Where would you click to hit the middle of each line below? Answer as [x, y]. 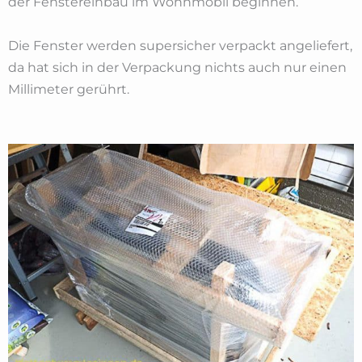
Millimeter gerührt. [69, 90]
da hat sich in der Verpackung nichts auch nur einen [177, 68]
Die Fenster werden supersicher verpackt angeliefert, [180, 46]
